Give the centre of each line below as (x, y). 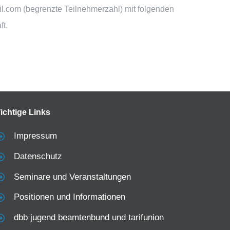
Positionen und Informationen (69, 197)
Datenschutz (38, 156)
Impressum (35, 136)
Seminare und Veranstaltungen (72, 177)
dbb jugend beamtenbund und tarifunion (89, 218)
